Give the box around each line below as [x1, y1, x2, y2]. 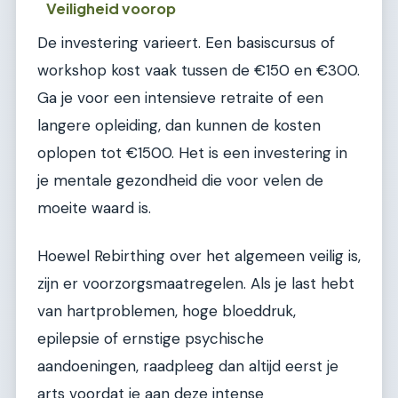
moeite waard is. [37, 198, 151, 219]
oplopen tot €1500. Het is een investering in [37, 143, 347, 163]
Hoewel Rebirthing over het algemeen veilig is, [37, 245, 361, 266]
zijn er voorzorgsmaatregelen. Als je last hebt [37, 273, 354, 293]
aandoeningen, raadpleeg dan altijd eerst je [37, 355, 338, 376]
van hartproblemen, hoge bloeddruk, [37, 300, 296, 321]
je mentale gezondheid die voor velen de [37, 171, 323, 191]
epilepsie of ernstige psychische [37, 328, 264, 348]
